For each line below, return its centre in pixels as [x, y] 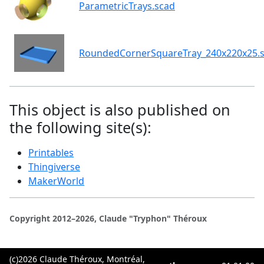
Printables [51, 153]
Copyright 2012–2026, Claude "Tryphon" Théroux [108, 219]
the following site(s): [80, 128]
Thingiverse [54, 167]
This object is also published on [120, 110]
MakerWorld [56, 181]
